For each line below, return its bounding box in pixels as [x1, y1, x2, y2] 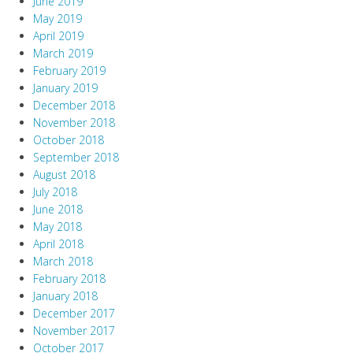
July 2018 [33, 184, 77, 200]
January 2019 [33, 80, 98, 96]
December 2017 [33, 306, 115, 321]
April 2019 [33, 28, 84, 44]
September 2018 [33, 150, 119, 165]
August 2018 [33, 167, 95, 183]
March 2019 [33, 46, 93, 61]
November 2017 [33, 323, 115, 339]
